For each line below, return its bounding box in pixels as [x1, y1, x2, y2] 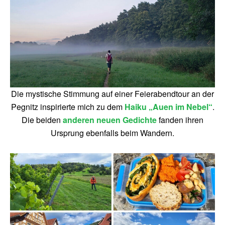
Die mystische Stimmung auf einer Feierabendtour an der [11, 88, 214, 99]
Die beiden [22, 114, 63, 126]
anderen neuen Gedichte [63, 114, 157, 126]
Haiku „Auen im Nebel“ [124, 101, 212, 113]
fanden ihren [157, 114, 203, 126]
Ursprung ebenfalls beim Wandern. [51, 127, 174, 139]
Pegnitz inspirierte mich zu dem [11, 101, 125, 113]
